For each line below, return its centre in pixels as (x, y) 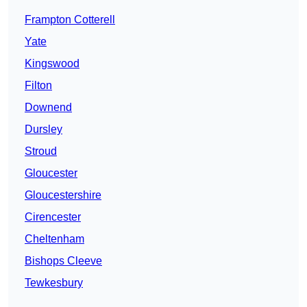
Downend (48, 108)
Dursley (44, 130)
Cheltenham (54, 239)
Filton (38, 86)
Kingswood (52, 64)
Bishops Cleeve (63, 261)
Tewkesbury (54, 283)
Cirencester (53, 217)
